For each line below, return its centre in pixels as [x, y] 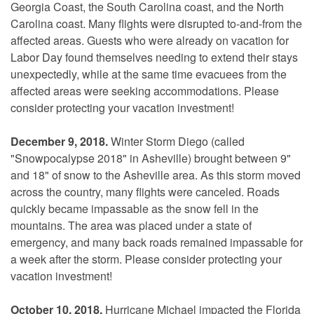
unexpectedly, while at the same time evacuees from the [149, 74]
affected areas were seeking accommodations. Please [145, 90]
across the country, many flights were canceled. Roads [145, 191]
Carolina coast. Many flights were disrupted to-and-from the [156, 23]
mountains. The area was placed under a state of [131, 225]
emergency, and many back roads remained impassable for [157, 242]
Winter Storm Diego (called [176, 141]
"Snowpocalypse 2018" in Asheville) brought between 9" [151, 158]
